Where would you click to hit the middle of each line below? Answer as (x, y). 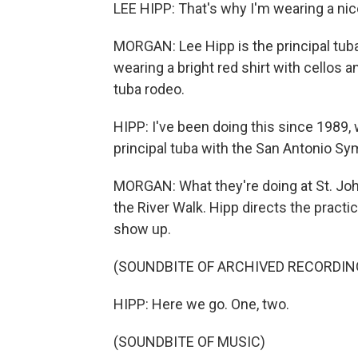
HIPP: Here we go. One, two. (201, 304)
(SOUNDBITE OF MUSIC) (189, 342)
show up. (142, 229)
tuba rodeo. (149, 89)
